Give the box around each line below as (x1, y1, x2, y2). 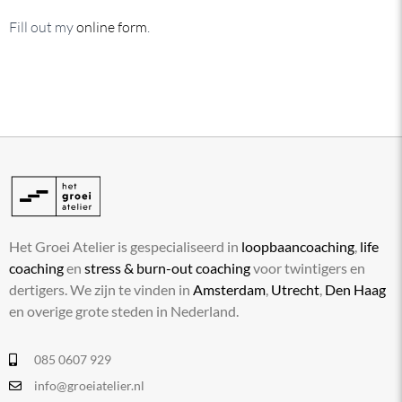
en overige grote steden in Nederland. (9, 301, 239, 319)
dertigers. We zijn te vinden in (9, 280, 193, 298)
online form (76, 17, 147, 36)
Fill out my (9, 17, 76, 36)
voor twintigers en (250, 258, 365, 276)
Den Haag (325, 280, 386, 298)
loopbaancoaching (241, 237, 354, 255)
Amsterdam (193, 280, 266, 298)
